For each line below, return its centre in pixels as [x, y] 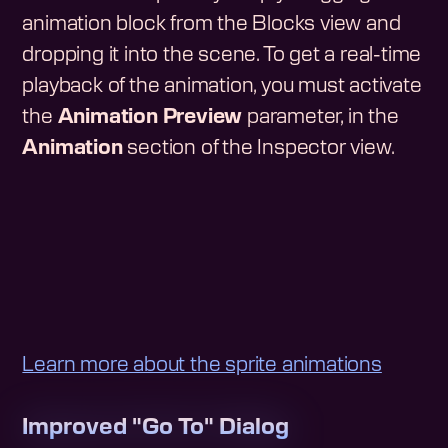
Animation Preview [150, 117]
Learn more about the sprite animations [202, 365]
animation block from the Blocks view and [211, 24]
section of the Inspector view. [258, 148]
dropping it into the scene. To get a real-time [222, 55]
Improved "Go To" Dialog [156, 427]
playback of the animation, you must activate [222, 86]
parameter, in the [320, 117]
